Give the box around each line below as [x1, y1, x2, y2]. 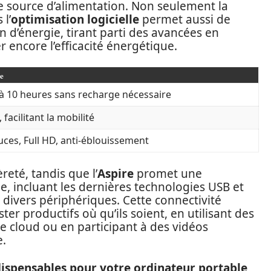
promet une [134, 166, 202, 181]
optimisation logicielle [11, 11, 139, 27]
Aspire [97, 166, 134, 181]
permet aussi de [139, 11, 230, 27]
